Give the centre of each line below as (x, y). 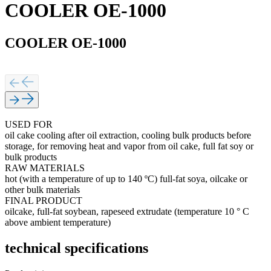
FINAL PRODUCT (44, 200)
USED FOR (29, 124)
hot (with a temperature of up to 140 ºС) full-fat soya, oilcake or (126, 178)
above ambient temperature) (58, 222)
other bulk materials (42, 189)
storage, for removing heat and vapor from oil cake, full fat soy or (129, 146)
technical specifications (77, 248)
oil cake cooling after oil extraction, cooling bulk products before (128, 135)
